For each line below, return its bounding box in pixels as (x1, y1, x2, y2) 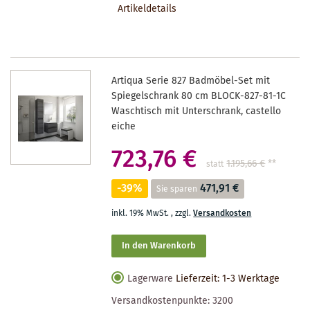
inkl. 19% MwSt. (111, 206, 172, 220)
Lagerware (127, 271, 174, 286)
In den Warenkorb (122, 238, 197, 253)
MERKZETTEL (135, 11, 194, 27)
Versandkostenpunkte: (111, 293, 213, 309)
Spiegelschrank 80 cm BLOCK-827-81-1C (111, 88, 286, 104)
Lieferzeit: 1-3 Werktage (176, 271, 280, 286)
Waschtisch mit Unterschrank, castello (111, 103, 282, 119)
